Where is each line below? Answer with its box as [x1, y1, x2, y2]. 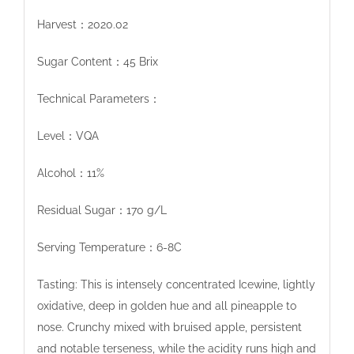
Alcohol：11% [36, 166, 104, 179]
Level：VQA [36, 129, 99, 142]
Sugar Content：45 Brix [36, 55, 158, 68]
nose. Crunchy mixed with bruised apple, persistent [36, 320, 302, 333]
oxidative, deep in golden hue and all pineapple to [36, 299, 296, 312]
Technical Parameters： [36, 92, 160, 105]
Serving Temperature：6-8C [36, 240, 182, 254]
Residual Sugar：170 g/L [36, 203, 167, 217]
